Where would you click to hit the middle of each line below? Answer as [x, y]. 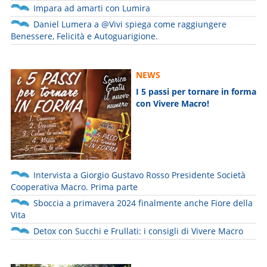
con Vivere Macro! [173, 104]
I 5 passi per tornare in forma [196, 92]
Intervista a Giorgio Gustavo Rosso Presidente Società [140, 175]
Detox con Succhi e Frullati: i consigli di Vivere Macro [139, 231]
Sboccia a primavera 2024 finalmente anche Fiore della [143, 203]
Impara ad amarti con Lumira [92, 8]
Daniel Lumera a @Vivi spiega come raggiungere [130, 24]
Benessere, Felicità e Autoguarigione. [85, 36]
